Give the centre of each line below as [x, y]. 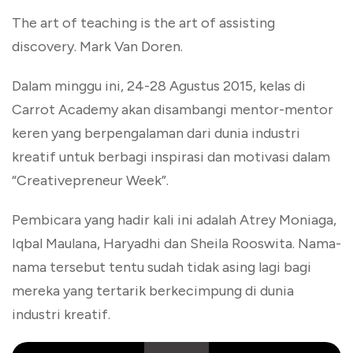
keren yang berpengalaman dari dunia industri [156, 133]
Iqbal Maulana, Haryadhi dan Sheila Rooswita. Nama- [176, 243]
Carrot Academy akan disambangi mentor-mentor [173, 110]
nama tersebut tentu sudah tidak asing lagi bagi [162, 267]
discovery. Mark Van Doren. [97, 46]
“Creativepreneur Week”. [90, 180]
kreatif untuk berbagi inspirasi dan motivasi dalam [171, 157]
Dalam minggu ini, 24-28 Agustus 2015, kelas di [159, 86]
